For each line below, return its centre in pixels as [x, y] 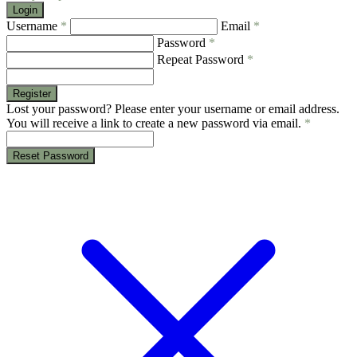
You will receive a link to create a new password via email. [155, 124]
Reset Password [51, 156]
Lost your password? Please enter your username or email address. [173, 109]
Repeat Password [202, 60]
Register [32, 94]
